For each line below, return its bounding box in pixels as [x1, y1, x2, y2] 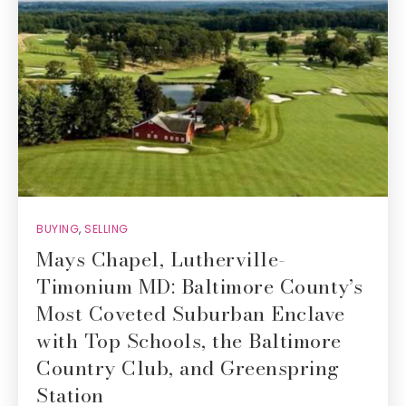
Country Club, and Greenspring [36, 353, 340, 383]
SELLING [84, 221, 129, 237]
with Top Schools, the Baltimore [36, 325, 342, 356]
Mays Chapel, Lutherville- [36, 244, 286, 275]
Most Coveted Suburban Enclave [36, 298, 345, 329]
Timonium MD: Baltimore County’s [36, 271, 363, 302]
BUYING [36, 221, 79, 237]
